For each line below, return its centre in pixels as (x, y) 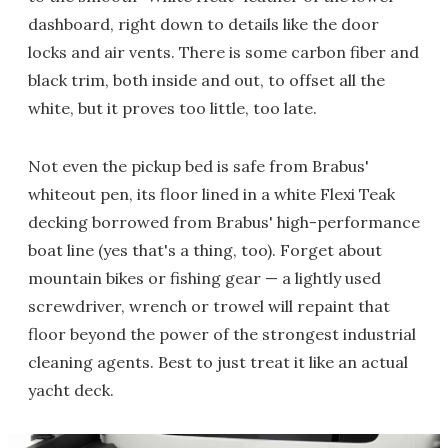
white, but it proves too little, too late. (172, 108)
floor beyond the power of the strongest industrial (222, 334)
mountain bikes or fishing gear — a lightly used (204, 278)
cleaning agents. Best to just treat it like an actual (218, 362)
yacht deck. (71, 390)
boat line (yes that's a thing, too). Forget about (205, 250)
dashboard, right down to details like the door (203, 24)
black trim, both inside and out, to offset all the (206, 80)
